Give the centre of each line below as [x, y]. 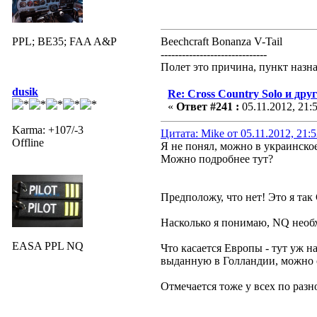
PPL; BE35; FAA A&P [64, 41]
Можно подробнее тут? [217, 158]
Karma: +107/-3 [48, 129]
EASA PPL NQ [48, 246]
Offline [28, 142]
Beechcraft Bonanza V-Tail [221, 41]
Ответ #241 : [208, 106]
